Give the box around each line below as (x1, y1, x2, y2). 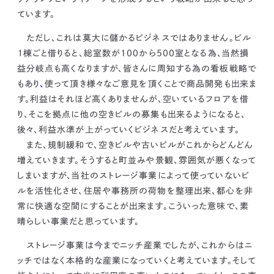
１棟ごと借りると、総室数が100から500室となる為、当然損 (17, 48, 250, 57)
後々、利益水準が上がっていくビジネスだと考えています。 (17, 125, 240, 134)
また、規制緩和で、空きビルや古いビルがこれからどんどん (17, 140, 253, 149)
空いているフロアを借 (162, 94, 249, 103)
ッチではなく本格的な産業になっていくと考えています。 (17, 256, 232, 265)
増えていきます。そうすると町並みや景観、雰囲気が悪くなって (17, 155, 257, 165)
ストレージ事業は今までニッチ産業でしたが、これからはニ (17, 240, 253, 250)
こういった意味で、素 (168, 201, 249, 210)
